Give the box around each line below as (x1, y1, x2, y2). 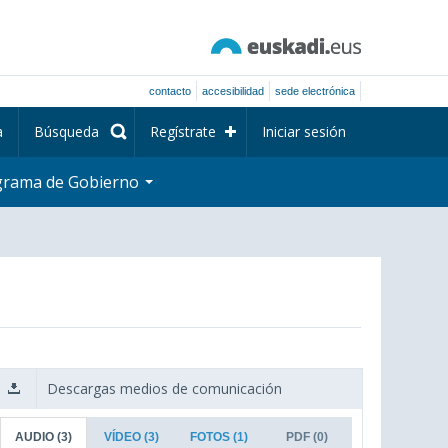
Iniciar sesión (262, 122, 346, 141)
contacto (149, 85, 191, 97)
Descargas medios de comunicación (47, 379, 283, 398)
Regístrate (150, 122, 216, 141)
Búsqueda (34, 122, 99, 141)
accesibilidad (202, 85, 264, 97)
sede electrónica (275, 85, 355, 97)
